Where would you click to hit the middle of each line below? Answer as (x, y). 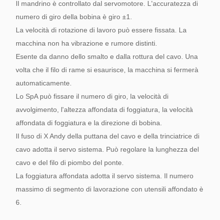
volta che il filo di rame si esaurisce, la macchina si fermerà (107, 70)
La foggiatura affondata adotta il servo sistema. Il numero (105, 176)
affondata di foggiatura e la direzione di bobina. (89, 123)
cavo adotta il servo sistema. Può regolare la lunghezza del (107, 149)
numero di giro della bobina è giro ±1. (74, 17)
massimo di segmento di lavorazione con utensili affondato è (110, 189)
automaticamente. (44, 83)
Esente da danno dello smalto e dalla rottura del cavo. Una (107, 56)
